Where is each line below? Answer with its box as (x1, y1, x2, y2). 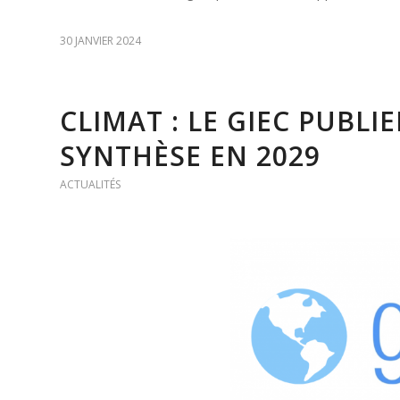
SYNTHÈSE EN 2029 (60, 137, 321, 174)
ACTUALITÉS (60, 176, 121, 192)
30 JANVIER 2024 (60, 32, 141, 48)
